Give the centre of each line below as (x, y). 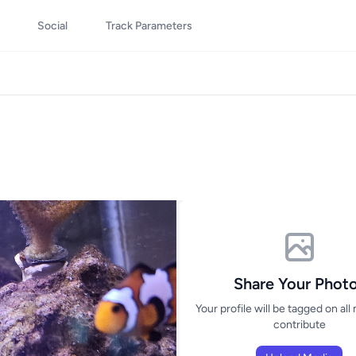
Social (52, 26)
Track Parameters (149, 26)
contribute (299, 325)
